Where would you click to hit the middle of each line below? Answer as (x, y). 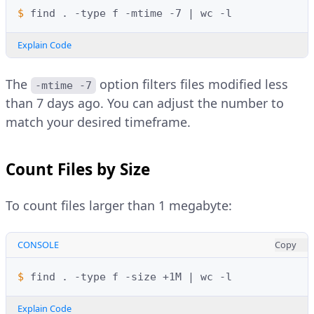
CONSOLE (38, 245)
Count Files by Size (78, 170)
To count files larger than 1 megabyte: (119, 206)
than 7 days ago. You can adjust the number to (145, 103)
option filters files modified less (194, 84)
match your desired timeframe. (98, 122)
